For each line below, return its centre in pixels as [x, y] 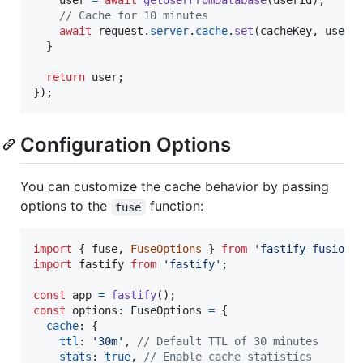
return [66, 77]
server [169, 31]
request [121, 31]
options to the [66, 206]
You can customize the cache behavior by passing [175, 187]
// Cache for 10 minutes [134, 16]
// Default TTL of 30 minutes [228, 342]
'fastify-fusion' [305, 249]
